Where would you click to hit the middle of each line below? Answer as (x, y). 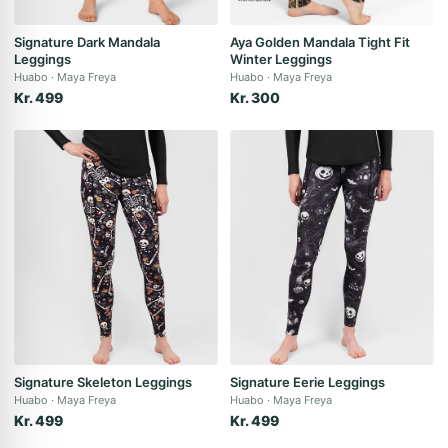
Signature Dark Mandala (87, 42)
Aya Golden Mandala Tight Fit (320, 42)
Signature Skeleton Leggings (103, 382)
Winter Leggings (281, 59)
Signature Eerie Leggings (307, 382)
